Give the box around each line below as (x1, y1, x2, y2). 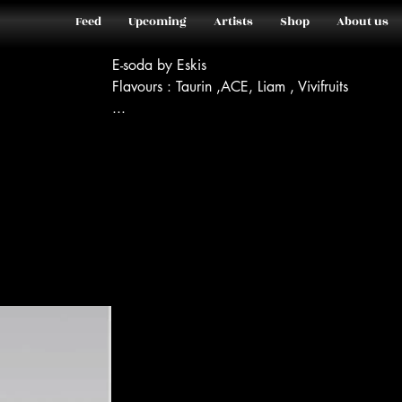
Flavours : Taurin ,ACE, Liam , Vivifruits (112, 77, 349, 96)
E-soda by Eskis (112, 56, 207, 74)
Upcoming (128, 13, 187, 31)
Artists (214, 13, 253, 31)
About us (336, 13, 389, 31)
